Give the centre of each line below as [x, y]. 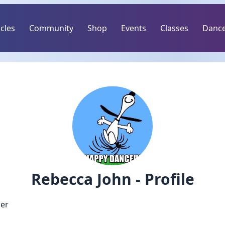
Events [134, 28]
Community [51, 28]
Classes [174, 28]
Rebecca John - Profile [113, 179]
